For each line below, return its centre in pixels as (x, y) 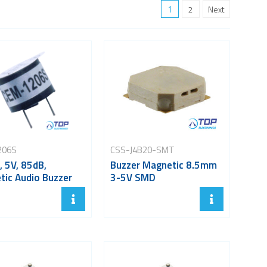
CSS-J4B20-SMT (142, 150)
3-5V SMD (133, 177)
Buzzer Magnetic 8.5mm (163, 165)
